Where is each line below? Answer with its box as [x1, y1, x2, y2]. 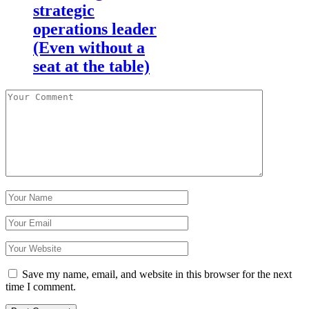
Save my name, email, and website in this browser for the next [22, 268, 292, 281]
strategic [33, 1, 94, 20]
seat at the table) [33, 57, 150, 76]
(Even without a [33, 39, 145, 57]
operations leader [33, 20, 157, 39]
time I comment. [6, 281, 76, 293]
